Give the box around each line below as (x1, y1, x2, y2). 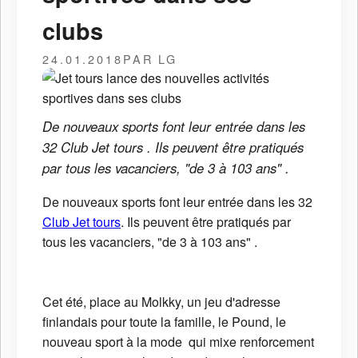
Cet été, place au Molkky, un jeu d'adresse (42, 292, 280, 311)
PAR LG (122, 50, 178, 67)
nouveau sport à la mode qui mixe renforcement (42, 332, 314, 351)
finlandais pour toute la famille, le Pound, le (42, 312, 286, 331)
